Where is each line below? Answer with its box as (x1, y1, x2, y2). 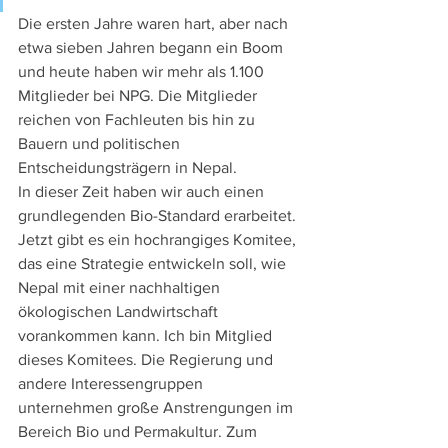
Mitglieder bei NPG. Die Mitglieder (18, 87, 261, 105)
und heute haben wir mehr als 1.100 (18, 63, 268, 81)
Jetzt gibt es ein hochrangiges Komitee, (18, 231, 300, 249)
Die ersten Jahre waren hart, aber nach (18, 15, 292, 33)
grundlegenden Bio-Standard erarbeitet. (18, 207, 300, 225)
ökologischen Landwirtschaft (18, 303, 222, 321)
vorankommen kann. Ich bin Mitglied (18, 327, 276, 345)
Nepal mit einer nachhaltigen (18, 279, 224, 297)
